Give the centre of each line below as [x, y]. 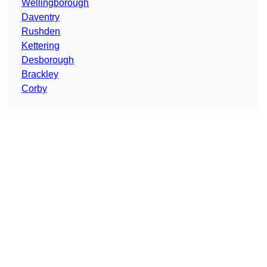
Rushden [41, 32]
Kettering [41, 46]
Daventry [41, 17]
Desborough [48, 60]
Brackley [40, 74]
